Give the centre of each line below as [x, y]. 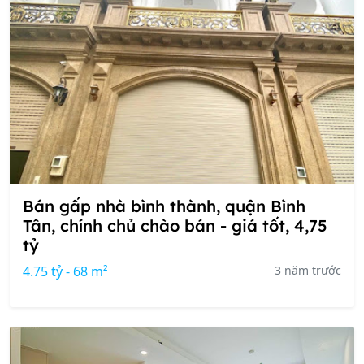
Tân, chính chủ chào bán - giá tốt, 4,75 [175, 225]
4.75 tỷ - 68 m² [65, 271]
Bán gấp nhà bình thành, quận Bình [164, 206]
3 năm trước [308, 270]
